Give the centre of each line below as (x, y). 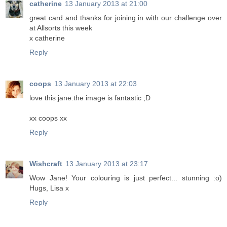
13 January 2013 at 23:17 (107, 164)
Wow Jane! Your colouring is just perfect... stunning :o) (126, 178)
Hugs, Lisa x (49, 188)
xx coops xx (48, 118)
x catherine (47, 38)
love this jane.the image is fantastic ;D (90, 98)
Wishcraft (46, 164)
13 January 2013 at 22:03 (96, 84)
